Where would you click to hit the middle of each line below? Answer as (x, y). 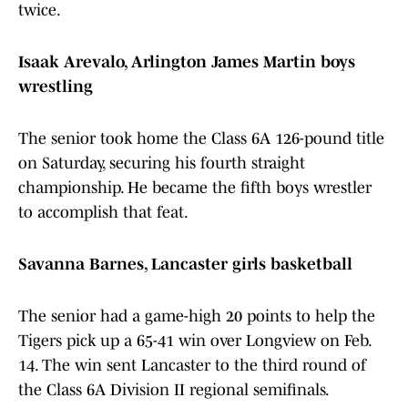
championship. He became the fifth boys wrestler (195, 188)
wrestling (58, 87)
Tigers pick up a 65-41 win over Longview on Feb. (194, 341)
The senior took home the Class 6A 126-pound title (201, 139)
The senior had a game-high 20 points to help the (197, 316)
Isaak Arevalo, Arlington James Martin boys (187, 62)
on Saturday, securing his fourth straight (162, 163)
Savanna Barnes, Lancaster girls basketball (188, 265)
